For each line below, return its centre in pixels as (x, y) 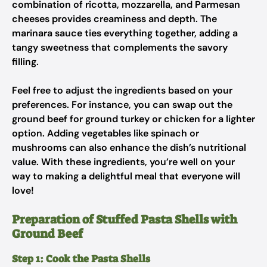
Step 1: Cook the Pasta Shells (81, 259)
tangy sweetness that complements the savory (120, 47)
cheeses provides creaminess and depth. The (114, 19)
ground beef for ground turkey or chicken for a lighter (133, 119)
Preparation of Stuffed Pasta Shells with (125, 219)
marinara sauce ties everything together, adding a (125, 33)
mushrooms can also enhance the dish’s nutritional (129, 148)
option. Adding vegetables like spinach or (105, 133)
